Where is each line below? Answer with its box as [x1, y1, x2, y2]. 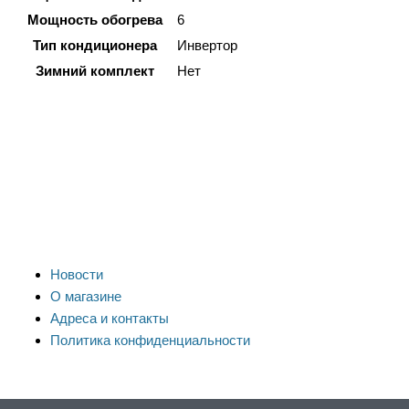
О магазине [50, 288, 121, 304]
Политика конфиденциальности [50, 331, 250, 348]
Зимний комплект [36, 62, 154, 79]
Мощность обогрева [27, 11, 163, 27]
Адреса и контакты [50, 309, 169, 326]
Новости [50, 266, 103, 282]
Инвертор [177, 37, 237, 53]
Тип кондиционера [33, 37, 157, 53]
